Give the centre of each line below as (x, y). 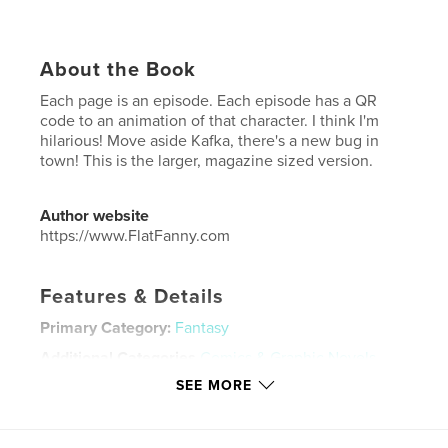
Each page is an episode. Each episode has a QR (209, 100)
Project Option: (96, 407)
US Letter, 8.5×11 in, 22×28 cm (255, 407)
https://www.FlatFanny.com (135, 235)
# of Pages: (83, 427)
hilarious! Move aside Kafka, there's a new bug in (210, 140)
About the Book (118, 69)
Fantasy (202, 327)
